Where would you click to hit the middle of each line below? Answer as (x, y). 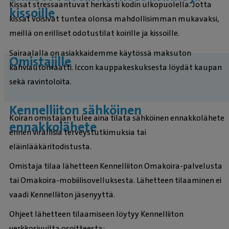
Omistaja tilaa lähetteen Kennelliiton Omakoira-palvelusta (116, 166)
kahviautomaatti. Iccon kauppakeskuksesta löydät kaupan (116, 67)
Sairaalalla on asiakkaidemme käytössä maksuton (100, 53)
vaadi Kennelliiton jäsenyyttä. (62, 195)
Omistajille (40, 61)
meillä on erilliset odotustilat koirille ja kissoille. (94, 33)
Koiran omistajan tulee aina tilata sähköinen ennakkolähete (117, 118)
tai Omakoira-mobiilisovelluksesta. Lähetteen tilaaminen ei (115, 180)
